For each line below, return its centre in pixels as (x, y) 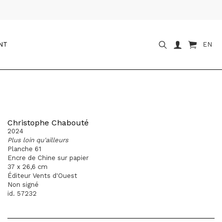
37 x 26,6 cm (28, 167)
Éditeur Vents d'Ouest (42, 176)
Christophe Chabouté (48, 123)
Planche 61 (24, 149)
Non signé (23, 185)
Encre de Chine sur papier (48, 158)
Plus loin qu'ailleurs (38, 140)
